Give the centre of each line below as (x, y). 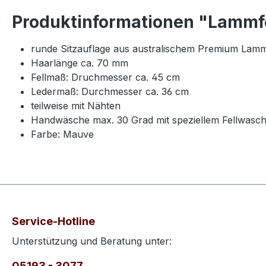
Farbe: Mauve (62, 134)
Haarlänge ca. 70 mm (80, 63)
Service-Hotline (53, 221)
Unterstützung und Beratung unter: (92, 241)
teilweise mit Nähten (76, 106)
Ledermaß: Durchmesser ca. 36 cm (110, 91)
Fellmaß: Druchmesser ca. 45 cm (105, 77)
